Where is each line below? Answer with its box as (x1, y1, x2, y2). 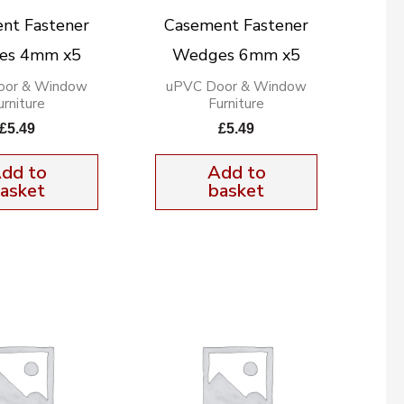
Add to (207, 161, 266, 186)
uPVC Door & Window (166, 77, 308, 96)
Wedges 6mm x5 (172, 43, 301, 66)
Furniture (208, 94, 265, 113)
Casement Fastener (164, 14, 309, 36)
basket (208, 179, 265, 204)
